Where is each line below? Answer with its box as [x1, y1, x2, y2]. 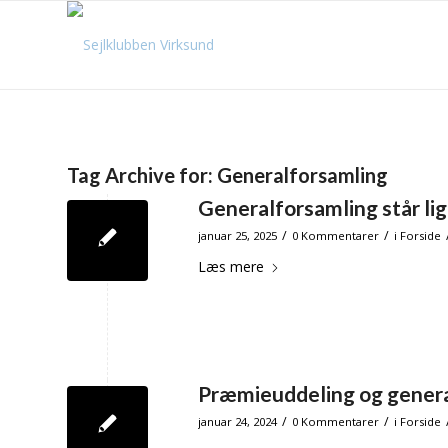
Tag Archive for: [67, 163, 217, 187]
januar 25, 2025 [198, 228, 277, 243]
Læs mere [198, 257, 264, 276]
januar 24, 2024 [198, 414, 277, 429]
